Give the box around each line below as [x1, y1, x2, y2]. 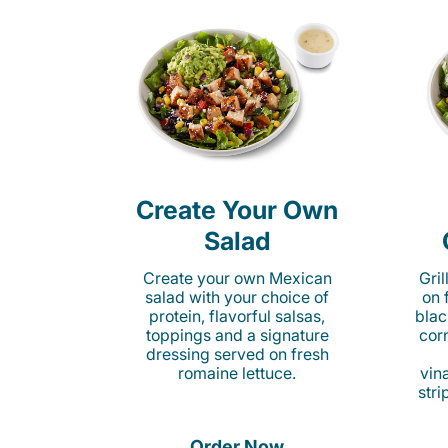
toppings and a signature [145, 325, 329, 345]
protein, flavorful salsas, [149, 306, 325, 326]
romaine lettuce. [178, 363, 296, 383]
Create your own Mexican [142, 268, 332, 288]
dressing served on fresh [145, 344, 329, 364]
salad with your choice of [145, 287, 329, 307]
